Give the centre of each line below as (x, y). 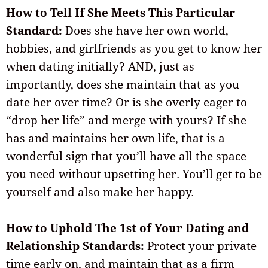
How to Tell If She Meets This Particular (121, 12)
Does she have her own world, (145, 30)
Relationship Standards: (75, 246)
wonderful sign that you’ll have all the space (126, 156)
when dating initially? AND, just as (100, 66)
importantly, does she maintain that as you (123, 84)
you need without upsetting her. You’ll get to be (134, 174)
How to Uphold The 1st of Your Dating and (127, 228)
